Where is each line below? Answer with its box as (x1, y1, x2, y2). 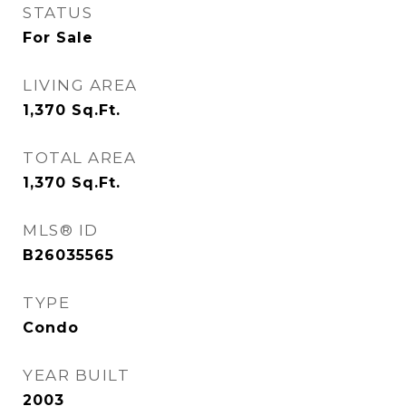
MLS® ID (23, 221, 99, 239)
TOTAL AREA (23, 149, 136, 167)
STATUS (23, 4, 92, 22)
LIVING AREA (23, 76, 138, 94)
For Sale (23, 29, 93, 46)
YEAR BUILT (23, 366, 130, 384)
